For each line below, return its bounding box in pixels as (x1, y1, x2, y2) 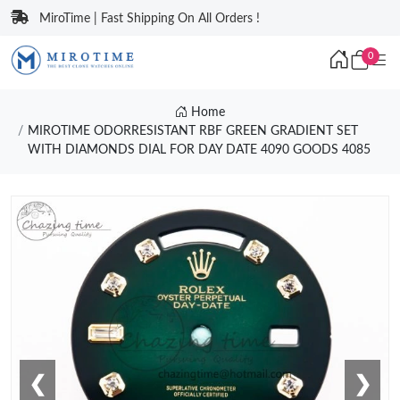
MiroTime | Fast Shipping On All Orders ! (39, 12, 260, 25)
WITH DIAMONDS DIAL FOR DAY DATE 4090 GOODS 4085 (27, 144, 371, 156)
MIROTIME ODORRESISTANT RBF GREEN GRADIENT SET (27, 125, 358, 137)
